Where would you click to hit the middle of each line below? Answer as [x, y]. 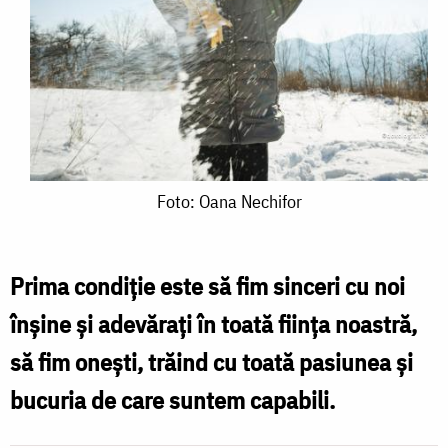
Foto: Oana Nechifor [229, 201]
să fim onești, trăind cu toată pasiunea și [211, 361]
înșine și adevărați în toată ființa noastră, [213, 323]
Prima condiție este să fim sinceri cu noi [207, 285]
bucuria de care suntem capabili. [172, 399]
